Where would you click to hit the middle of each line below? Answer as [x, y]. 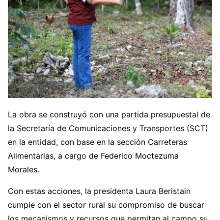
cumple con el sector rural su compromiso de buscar [106, 205]
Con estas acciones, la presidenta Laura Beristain [99, 191]
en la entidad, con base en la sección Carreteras [97, 142]
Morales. [24, 169]
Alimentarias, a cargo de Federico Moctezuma [93, 155]
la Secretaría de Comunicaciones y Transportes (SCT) [108, 128]
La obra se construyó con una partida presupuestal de [109, 114]
